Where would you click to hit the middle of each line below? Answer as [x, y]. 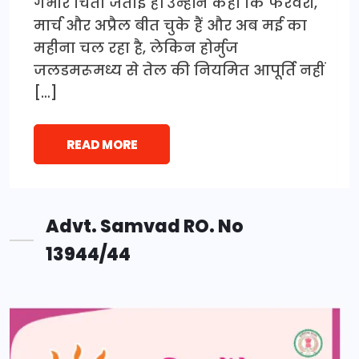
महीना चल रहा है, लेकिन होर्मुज [136, 47]
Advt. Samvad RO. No [145, 226]
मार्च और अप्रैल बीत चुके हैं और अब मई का [170, 25]
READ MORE [102, 144]
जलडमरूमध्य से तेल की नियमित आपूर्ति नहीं [179, 70]
